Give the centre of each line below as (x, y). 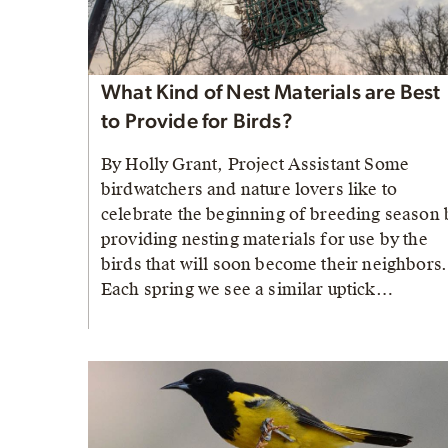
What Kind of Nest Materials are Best (271, 93)
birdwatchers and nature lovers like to (249, 190)
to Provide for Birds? (197, 122)
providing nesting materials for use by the (264, 240)
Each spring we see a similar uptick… (247, 290)
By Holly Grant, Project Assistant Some (255, 165)
